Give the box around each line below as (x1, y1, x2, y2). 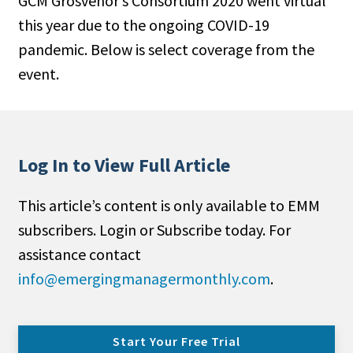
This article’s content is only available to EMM (18, 195, 320, 216)
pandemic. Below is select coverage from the (18, 39, 314, 60)
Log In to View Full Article (18, 153, 230, 178)
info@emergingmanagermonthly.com (18, 269, 270, 289)
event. (18, 64, 59, 84)
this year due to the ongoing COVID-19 (18, 15, 269, 35)
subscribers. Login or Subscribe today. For (18, 220, 291, 240)
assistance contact (18, 244, 141, 265)
